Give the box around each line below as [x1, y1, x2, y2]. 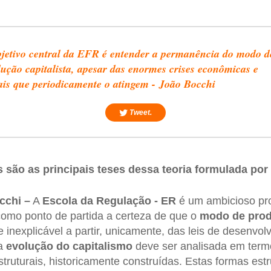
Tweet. [127, 108, 152, 117]
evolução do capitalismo [5, 240, 132, 252]
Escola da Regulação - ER [42, 194, 176, 207]
